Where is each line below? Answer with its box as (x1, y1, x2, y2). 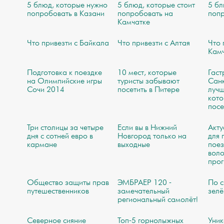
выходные (117, 140, 150, 150)
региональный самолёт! (117, 195, 198, 205)
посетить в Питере (117, 85, 180, 95)
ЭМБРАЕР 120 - (117, 178, 172, 188)
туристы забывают (117, 76, 180, 86)
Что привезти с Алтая (117, 38, 190, 48)
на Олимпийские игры (26, 76, 102, 86)
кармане (26, 140, 57, 150)
